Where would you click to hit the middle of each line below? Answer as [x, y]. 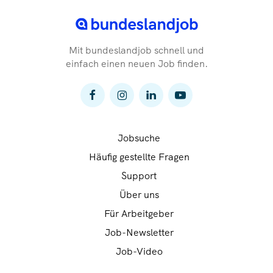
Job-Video [139, 252]
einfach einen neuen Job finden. [136, 64]
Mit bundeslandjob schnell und [136, 51]
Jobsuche [139, 138]
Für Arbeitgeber [139, 214]
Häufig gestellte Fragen [139, 157]
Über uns [139, 195]
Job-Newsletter [139, 233]
